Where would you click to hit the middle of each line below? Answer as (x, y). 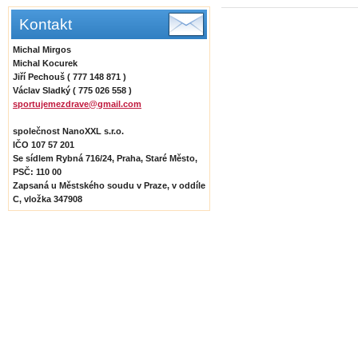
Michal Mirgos (42, 50)
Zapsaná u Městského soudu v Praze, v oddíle (109, 185)
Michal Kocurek (45, 63)
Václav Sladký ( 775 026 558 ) (72, 90)
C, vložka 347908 (48, 199)
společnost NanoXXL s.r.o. (68, 131)
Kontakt (46, 24)
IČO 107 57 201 (44, 145)
